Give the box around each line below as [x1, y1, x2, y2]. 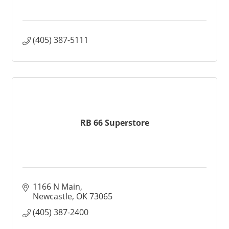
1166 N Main [33, 181, 80, 192]
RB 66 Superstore [80, 117, 149, 128]
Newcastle [33, 191, 72, 202]
